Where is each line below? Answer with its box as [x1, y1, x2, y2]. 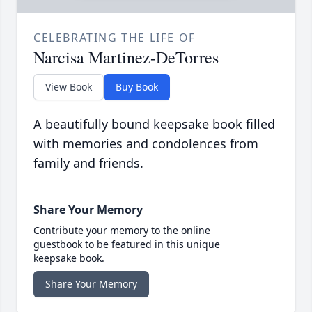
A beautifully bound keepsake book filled [33, 116, 275, 133]
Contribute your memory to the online [33, 224, 210, 237]
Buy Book [116, 80, 158, 94]
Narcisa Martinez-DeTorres [33, 46, 219, 69]
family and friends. [33, 155, 143, 172]
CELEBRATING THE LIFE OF [33, 30, 196, 46]
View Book [45, 80, 92, 94]
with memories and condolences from [33, 135, 258, 153]
